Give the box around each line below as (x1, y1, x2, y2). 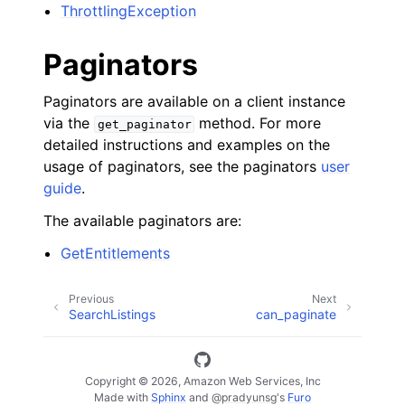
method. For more (194, 114, 322, 132)
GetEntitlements (61, 244, 171, 262)
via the (43, 114, 94, 132)
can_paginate (256, 306, 336, 322)
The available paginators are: (43, 212, 241, 230)
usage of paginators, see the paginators (43, 157, 321, 175)
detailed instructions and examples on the (43, 136, 330, 154)
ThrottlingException (61, 2, 197, 20)
